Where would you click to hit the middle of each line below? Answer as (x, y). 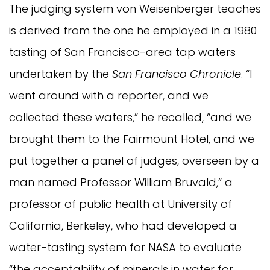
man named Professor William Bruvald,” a (121, 182)
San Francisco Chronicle (177, 74)
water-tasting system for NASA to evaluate (125, 247)
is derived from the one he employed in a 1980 (133, 30)
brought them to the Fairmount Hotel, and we (132, 139)
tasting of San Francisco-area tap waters (122, 52)
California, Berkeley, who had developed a (123, 225)
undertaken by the (61, 74)
